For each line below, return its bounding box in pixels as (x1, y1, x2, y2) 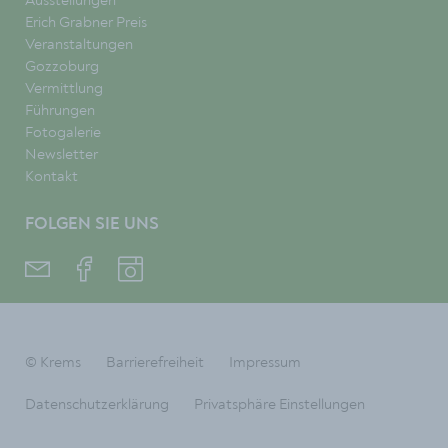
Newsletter (25, 145, 98, 164)
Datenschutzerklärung (25, 394, 169, 413)
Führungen (25, 101, 95, 120)
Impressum (229, 352, 301, 371)
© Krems (25, 352, 81, 371)
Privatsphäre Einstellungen (194, 394, 365, 413)
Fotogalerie (25, 123, 101, 142)
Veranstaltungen (25, 35, 133, 54)
